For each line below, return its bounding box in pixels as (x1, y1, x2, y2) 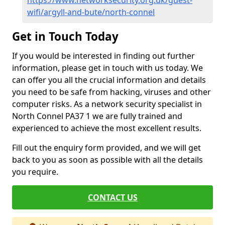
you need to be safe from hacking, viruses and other (12, 86, 211, 97)
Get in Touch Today (12, 29, 122, 44)
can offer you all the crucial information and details (12, 74, 206, 85)
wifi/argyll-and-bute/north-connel (27, 7, 155, 18)
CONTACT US (87, 192, 138, 203)
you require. (12, 166, 60, 177)
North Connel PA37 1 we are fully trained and (12, 110, 182, 122)
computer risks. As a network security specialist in (12, 98, 202, 109)
